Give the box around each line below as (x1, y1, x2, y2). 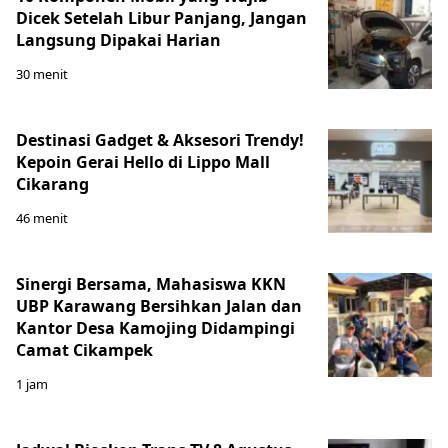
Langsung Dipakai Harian (16, 28, 221, 51)
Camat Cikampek (16, 338, 153, 361)
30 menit (16, 64, 68, 83)
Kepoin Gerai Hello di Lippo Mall (16, 150, 270, 173)
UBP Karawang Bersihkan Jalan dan (16, 294, 302, 317)
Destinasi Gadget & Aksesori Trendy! (16, 128, 304, 151)
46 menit (16, 208, 68, 227)
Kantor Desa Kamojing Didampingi (16, 316, 295, 339)
